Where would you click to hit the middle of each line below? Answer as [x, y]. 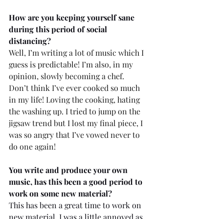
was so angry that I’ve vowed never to [75, 134]
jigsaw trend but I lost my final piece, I [77, 123]
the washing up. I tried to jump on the [76, 111]
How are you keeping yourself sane [73, 17]
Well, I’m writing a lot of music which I [77, 52]
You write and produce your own [69, 170]
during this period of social [59, 29]
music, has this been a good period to [77, 181]
